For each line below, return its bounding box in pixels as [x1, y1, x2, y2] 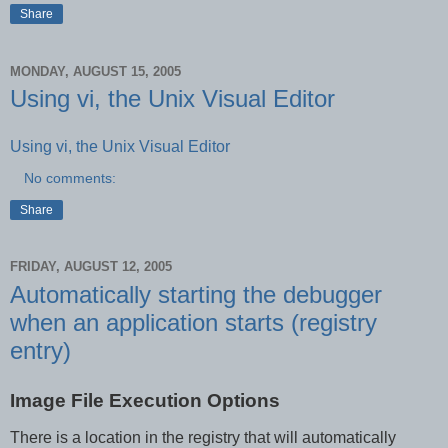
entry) [10, 336, 71, 364]
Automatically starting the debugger [10, 280, 382, 308]
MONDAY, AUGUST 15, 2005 [10, 63, 181, 79]
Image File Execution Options [10, 389, 280, 411]
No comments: [24, 169, 117, 186]
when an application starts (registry [10, 308, 377, 336]
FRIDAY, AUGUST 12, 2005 [10, 259, 172, 275]
